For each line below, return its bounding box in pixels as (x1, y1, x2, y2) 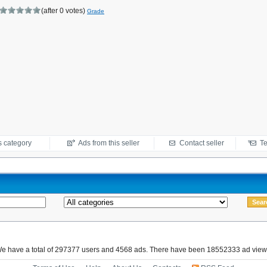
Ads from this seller (77, 139, 139, 147)
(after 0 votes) (41, 7, 87, 15)
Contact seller (179, 139, 224, 147)
